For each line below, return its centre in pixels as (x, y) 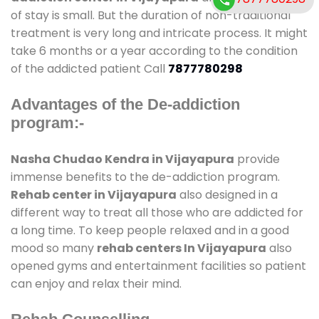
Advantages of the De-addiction (125, 104)
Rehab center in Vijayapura (94, 194)
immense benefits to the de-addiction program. (145, 177)
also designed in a (227, 194)
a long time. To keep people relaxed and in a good (150, 230)
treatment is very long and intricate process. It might (159, 33)
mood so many (54, 248)
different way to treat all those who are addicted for (157, 212)
